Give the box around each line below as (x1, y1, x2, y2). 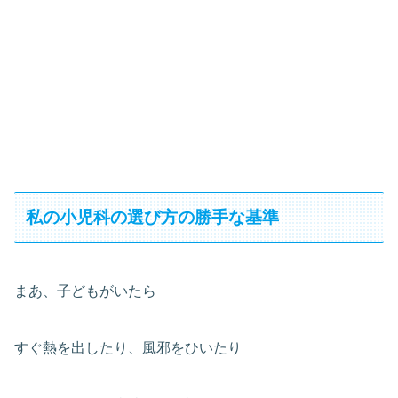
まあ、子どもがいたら (14, 283, 156, 298)
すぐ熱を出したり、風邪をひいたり (14, 339, 242, 355)
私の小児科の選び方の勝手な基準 (26, 207, 280, 227)
